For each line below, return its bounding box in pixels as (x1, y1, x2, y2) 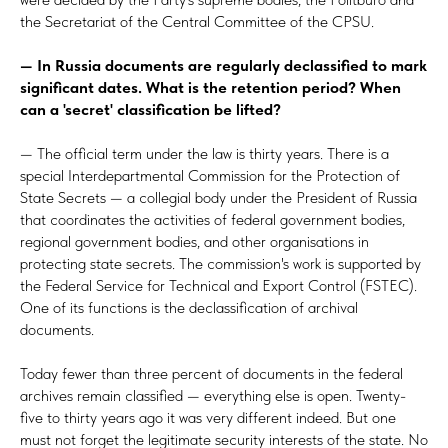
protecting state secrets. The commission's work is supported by (20, 253, 421, 273)
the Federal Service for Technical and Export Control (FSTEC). (20, 275, 417, 295)
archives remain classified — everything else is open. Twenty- (20, 385, 406, 405)
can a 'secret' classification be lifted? (20, 99, 281, 119)
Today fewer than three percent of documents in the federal (20, 363, 403, 383)
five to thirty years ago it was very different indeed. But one (20, 407, 396, 427)
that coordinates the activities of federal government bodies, (20, 209, 405, 229)
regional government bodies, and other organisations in (20, 231, 369, 251)
